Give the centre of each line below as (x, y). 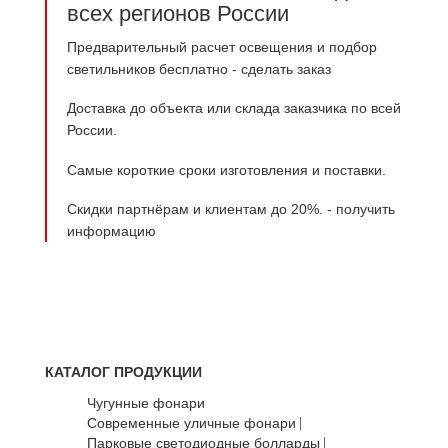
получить (365, 209)
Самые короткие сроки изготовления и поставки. (226, 169)
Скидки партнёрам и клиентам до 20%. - (201, 209)
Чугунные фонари (146, 403)
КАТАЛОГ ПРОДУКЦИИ (123, 372)
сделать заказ (286, 68)
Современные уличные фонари (191, 423)
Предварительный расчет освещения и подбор (222, 46)
